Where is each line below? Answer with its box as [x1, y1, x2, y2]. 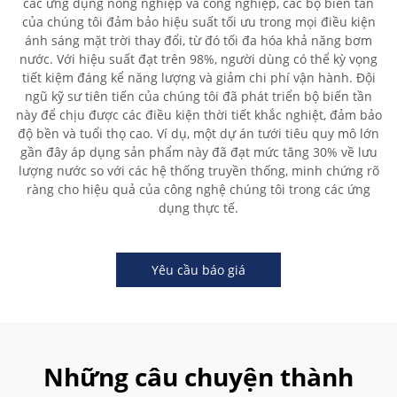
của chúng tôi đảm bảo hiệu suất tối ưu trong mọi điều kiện [21, 13, 376, 30]
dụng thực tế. [159, 199, 238, 216]
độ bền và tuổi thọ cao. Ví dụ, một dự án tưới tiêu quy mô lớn [18, 125, 379, 142]
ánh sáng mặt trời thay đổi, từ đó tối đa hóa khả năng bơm [25, 32, 372, 49]
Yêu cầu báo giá [152, 261, 245, 278]
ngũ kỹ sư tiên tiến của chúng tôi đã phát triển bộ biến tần [25, 88, 372, 105]
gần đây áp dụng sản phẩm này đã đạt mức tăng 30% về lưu [19, 144, 378, 160]
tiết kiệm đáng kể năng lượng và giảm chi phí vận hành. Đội [21, 69, 376, 86]
